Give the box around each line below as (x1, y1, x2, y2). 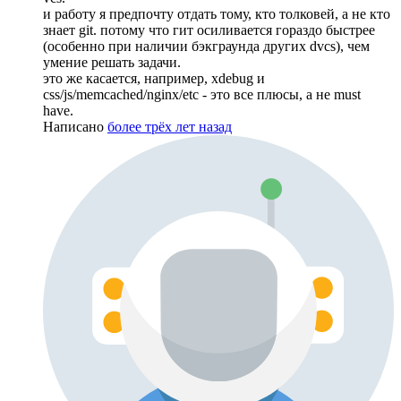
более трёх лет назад (107, 118, 232, 134)
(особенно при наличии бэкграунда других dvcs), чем (43, 38, 370, 54)
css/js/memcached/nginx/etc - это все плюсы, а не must (43, 86, 361, 102)
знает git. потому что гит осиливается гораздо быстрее (43, 21, 375, 38)
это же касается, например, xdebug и (43, 70, 265, 86)
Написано (43, 118, 107, 134)
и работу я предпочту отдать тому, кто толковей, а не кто (43, 5, 390, 21)
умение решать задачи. (43, 54, 181, 70)
